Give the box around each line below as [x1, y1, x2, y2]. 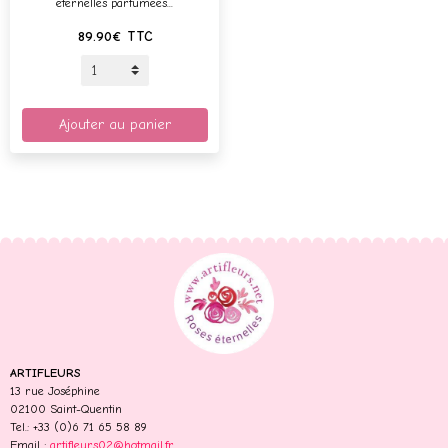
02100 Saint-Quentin [10, 402, 122, 416]
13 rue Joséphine [10, 384, 100, 398]
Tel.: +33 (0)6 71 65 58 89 [10, 420, 147, 434]
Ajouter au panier [58, 116, 171, 134]
